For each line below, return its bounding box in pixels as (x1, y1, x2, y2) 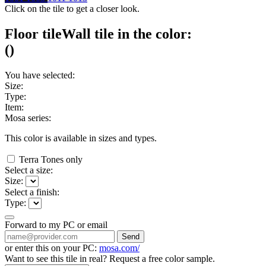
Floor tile (5, 26, 62, 42)
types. (135, 133, 157, 144)
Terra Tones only (19, 154, 83, 165)
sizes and (99, 133, 135, 144)
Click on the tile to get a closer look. (5, 4, 140, 14)
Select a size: (5, 165, 53, 176)
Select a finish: (5, 187, 59, 198)
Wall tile (62, 26, 114, 42)
